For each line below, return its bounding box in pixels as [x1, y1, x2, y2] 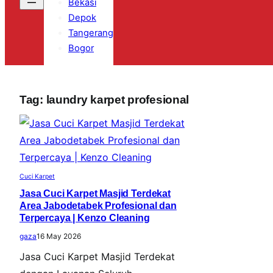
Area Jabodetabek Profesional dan [19, 200, 177, 211]
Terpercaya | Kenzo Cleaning [19, 212, 150, 223]
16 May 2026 [37, 231, 81, 241]
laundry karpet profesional [46, 93, 190, 106]
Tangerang [68, 27, 113, 38]
